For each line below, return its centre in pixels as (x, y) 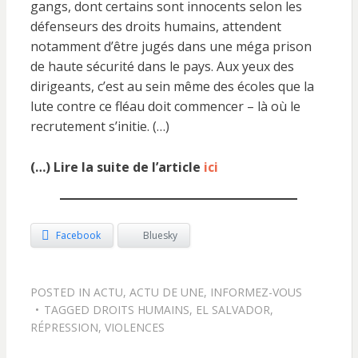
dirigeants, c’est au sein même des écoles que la (172, 86)
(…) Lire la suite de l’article (117, 167)
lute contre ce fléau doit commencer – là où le (165, 106)
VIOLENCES (134, 327)
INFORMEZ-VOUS (256, 292)
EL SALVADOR (233, 309)
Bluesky (160, 235)
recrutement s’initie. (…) (99, 126)
